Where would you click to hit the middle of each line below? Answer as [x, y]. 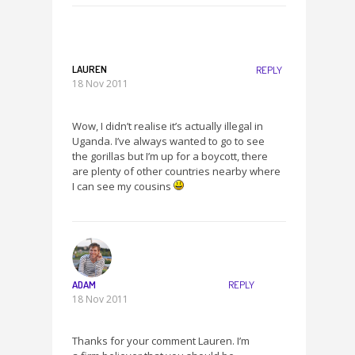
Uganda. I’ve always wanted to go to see [168, 141]
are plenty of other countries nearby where [176, 171]
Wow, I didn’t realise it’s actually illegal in [168, 126]
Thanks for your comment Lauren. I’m [161, 341]
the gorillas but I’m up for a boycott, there [170, 156]
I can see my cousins [123, 186]
